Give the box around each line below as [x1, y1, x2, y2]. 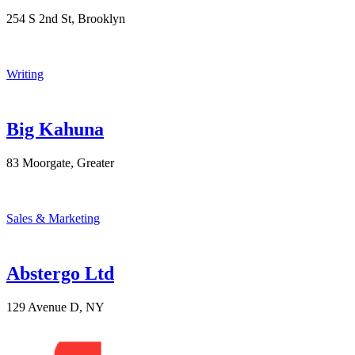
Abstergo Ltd [6, 263, 114, 284]
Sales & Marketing [6, 212, 100, 226]
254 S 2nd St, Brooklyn [6, 12, 125, 26]
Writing [6, 67, 44, 82]
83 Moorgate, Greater [6, 156, 114, 170]
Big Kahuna [6, 119, 104, 140]
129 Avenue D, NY [6, 300, 105, 315]
